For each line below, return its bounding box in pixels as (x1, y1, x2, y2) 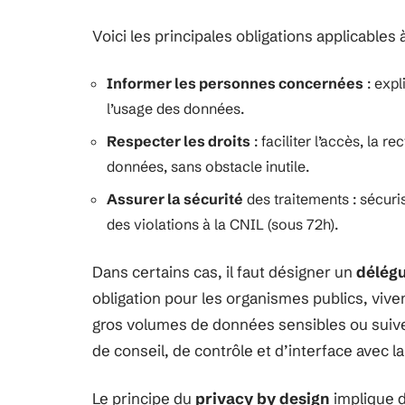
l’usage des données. (107, 99, 244, 118)
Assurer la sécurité (107, 190, 243, 208)
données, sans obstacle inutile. (107, 157, 309, 175)
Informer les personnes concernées (107, 74, 363, 92)
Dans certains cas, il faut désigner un (92, 262, 356, 281)
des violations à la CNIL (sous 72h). (107, 215, 338, 233)
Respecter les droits (107, 132, 250, 150)
